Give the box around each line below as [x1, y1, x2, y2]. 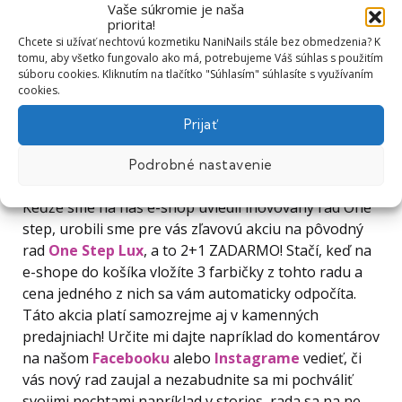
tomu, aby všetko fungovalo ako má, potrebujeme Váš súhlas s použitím [18, 49, 383, 66]
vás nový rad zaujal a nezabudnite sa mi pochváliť [22, 370, 353, 390]
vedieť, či [300, 348, 362, 369]
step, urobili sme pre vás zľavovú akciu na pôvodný [22, 219, 363, 240]
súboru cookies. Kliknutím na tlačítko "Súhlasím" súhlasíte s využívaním [18, 66, 373, 82]
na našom [22, 348, 92, 369]
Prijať [183, 116, 219, 133]
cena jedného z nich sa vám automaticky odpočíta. [22, 284, 356, 304]
